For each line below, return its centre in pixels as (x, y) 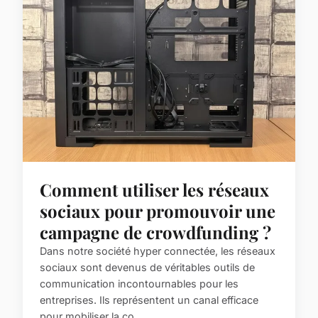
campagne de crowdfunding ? (155, 232)
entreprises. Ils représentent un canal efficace (149, 300)
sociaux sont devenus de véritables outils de (147, 268)
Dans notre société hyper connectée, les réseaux (158, 251)
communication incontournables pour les (139, 284)
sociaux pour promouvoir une (158, 211)
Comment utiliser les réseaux (154, 190)
